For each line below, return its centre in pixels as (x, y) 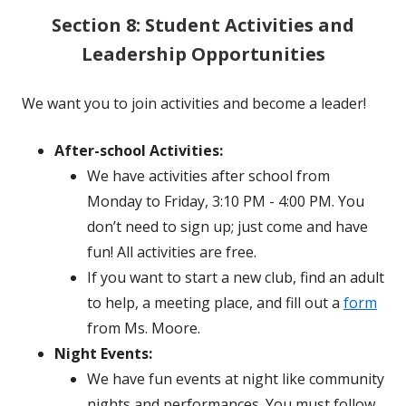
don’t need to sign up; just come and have (227, 227)
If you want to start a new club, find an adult (236, 278)
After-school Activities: (139, 151)
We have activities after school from (208, 176)
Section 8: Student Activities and (203, 25)
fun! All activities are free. (172, 252)
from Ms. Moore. (144, 329)
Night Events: (103, 354)
